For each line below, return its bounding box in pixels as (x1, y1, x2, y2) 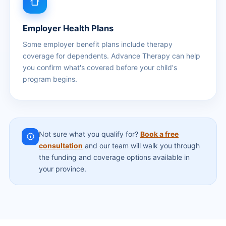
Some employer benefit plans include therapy (23, 39, 173, 48)
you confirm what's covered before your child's (23, 63, 177, 72)
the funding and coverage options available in (39, 152, 190, 161)
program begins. (23, 74, 77, 83)
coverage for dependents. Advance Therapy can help (23, 51, 200, 60)
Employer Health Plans (23, 23, 114, 33)
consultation (39, 141, 83, 150)
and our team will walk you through (83, 141, 200, 150)
